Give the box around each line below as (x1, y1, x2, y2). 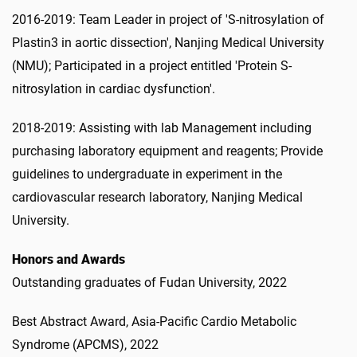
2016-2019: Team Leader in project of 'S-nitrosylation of (12, 12, 324, 27)
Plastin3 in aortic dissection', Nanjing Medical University (12, 35, 324, 50)
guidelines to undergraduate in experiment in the (12, 167, 282, 182)
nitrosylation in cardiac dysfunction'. (12, 81, 215, 96)
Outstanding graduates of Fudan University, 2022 (12, 275, 287, 290)
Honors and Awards (12, 252, 125, 267)
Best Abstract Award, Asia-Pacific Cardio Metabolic (12, 314, 296, 329)
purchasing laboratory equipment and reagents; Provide (12, 143, 323, 159)
